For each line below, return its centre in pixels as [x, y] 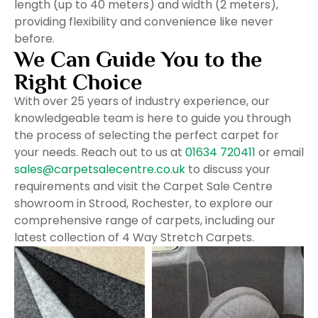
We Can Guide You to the [138, 59]
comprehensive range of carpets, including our [145, 220]
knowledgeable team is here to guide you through [153, 118]
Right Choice [78, 82]
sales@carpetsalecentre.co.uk [100, 169]
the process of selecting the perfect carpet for [147, 135]
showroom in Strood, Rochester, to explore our [144, 203]
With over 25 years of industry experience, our [142, 101]
